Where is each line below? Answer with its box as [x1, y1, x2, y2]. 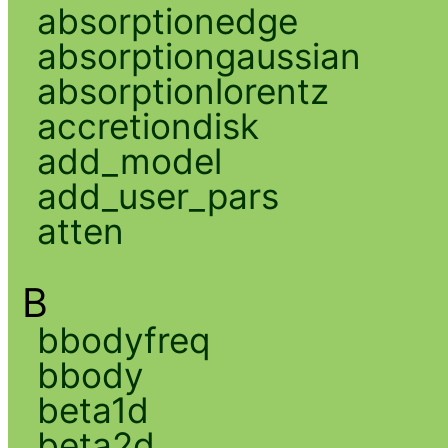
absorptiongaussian [36, 34, 361, 77]
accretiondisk [36, 104, 259, 147]
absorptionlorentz [36, 69, 329, 112]
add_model [36, 139, 222, 182]
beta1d [36, 388, 149, 431]
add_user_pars [36, 174, 279, 217]
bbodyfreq [36, 318, 210, 361]
